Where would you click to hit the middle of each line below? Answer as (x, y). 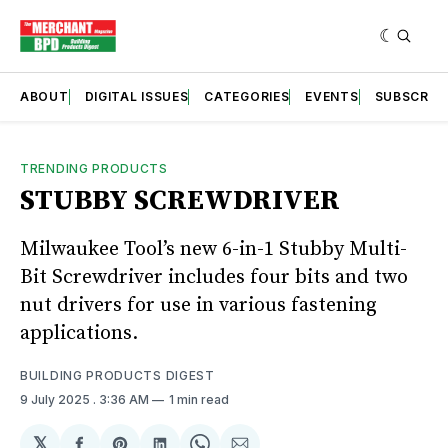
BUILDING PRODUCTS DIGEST (117, 375)
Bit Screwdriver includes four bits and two (214, 277)
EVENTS (332, 96)
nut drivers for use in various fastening (198, 305)
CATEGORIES (247, 96)
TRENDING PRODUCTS (94, 168)
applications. (81, 333)
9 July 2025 (56, 399)
